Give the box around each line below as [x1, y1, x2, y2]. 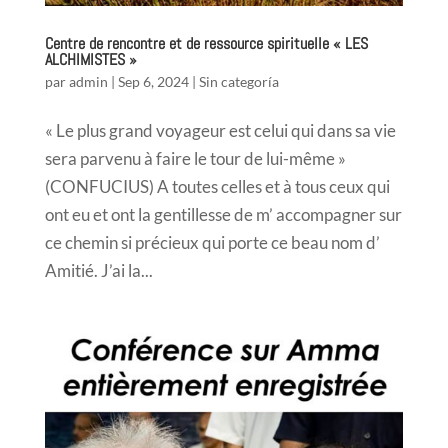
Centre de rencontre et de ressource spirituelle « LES [44, 32, 368, 54]
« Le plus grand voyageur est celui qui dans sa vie [44, 119, 396, 141]
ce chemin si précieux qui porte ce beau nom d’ [44, 231, 380, 253]
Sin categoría [198, 72, 279, 90]
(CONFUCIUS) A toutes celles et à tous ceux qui [44, 175, 390, 197]
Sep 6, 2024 [117, 72, 189, 90]
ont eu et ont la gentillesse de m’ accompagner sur [44, 203, 402, 225]
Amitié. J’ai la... [44, 259, 153, 281]
